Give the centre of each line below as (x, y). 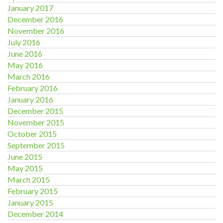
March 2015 (29, 179)
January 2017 (30, 8)
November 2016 (36, 31)
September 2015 (36, 145)
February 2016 (33, 88)
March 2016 (29, 76)
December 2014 (35, 214)
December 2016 (35, 19)
